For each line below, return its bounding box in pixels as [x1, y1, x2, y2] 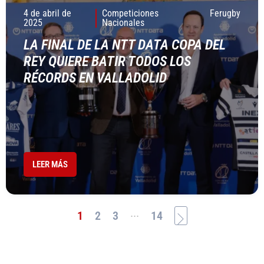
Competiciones [102, 8, 159, 19]
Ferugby [210, 8, 240, 19]
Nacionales [102, 17, 145, 28]
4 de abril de [24, 8, 71, 19]
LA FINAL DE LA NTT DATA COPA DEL [24, 37, 226, 53]
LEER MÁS [32, 159, 68, 170]
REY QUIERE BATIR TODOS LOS [24, 53, 191, 70]
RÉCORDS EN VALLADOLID [24, 70, 167, 86]
